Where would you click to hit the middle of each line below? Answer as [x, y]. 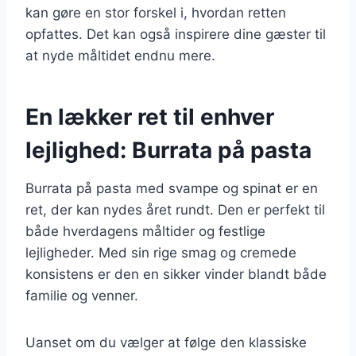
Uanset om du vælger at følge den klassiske [166, 342]
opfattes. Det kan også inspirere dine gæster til [176, 34]
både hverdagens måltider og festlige [145, 231]
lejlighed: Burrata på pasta [168, 150]
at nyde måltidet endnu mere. [120, 55]
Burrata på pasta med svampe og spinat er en [172, 188]
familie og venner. [82, 295]
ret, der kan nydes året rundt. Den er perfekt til [175, 209]
